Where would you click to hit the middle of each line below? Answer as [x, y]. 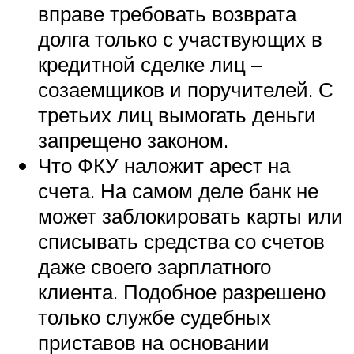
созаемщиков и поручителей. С [186, 90]
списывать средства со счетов [181, 241]
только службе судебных [154, 317]
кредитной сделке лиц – [150, 64]
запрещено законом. [133, 140]
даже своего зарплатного [154, 267]
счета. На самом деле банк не [178, 191]
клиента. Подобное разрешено [182, 292]
